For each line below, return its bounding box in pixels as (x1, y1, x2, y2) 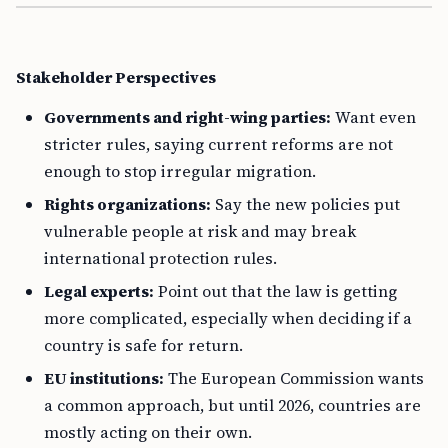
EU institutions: (44, 367, 164, 389)
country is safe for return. (44, 334, 243, 356)
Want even (331, 106, 416, 128)
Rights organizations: (44, 193, 211, 215)
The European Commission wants (164, 367, 424, 389)
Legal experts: (44, 280, 154, 302)
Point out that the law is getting (154, 280, 397, 302)
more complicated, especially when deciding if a (44, 307, 412, 329)
